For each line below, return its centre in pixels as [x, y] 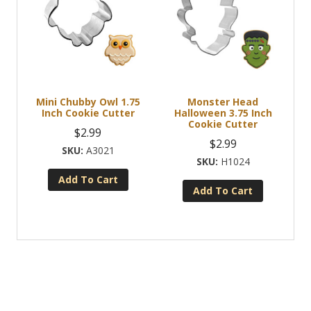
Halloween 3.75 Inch [223, 112]
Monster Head [223, 101]
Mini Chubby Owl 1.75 [88, 101]
